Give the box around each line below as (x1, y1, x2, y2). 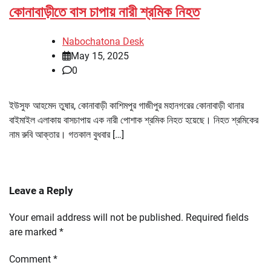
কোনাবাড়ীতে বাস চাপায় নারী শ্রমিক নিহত (9, 3, 200, 21)
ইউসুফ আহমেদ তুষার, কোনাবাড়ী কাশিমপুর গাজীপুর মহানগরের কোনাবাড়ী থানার (9, 100, 244, 112)
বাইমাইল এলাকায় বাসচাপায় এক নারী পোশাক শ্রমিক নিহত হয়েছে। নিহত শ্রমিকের (9, 114, 258, 126)
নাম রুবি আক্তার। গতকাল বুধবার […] (9, 129, 124, 141)
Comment (9, 253, 53, 266)
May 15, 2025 (71, 50, 129, 62)
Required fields (186, 212, 249, 224)
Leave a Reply (9, 184, 73, 197)
